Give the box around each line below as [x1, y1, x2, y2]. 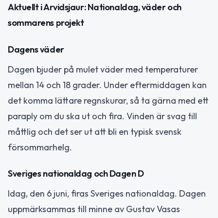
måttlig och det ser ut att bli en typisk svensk [8, 126, 182, 137]
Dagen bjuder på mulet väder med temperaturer [8, 63, 198, 75]
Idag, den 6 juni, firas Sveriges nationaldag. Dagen [8, 188, 206, 200]
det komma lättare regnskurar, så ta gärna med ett [8, 94, 209, 106]
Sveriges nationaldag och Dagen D [8, 168, 144, 180]
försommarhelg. [8, 141, 72, 153]
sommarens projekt [8, 17, 84, 29]
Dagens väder [8, 43, 64, 55]
